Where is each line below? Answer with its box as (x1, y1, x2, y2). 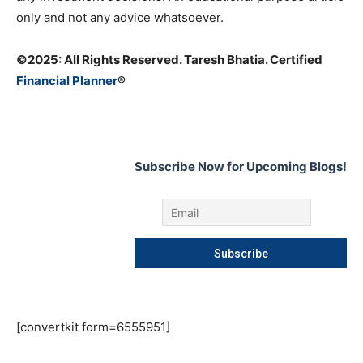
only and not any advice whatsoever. (16, 10, 224, 26)
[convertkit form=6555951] (16, 319, 170, 335)
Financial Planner (16, 73, 117, 89)
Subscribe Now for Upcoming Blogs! (135, 159, 347, 175)
